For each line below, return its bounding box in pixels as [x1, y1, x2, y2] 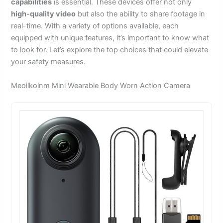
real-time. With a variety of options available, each [11, 21, 179, 31]
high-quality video [11, 9, 76, 19]
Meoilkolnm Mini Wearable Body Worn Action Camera [11, 81, 191, 90]
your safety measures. [11, 57, 86, 67]
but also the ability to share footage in [76, 9, 206, 19]
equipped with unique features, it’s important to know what [11, 33, 210, 43]
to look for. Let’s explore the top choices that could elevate [11, 45, 209, 55]
